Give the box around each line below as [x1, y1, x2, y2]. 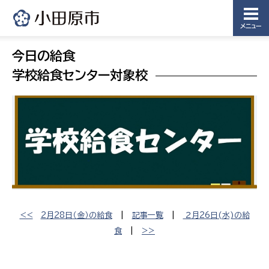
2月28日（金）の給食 [40, 211, 112, 219]
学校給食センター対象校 [12, 68, 148, 82]
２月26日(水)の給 [183, 211, 250, 219]
